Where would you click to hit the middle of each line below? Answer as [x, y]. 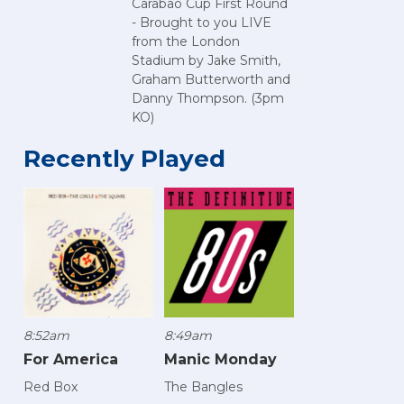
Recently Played [124, 159]
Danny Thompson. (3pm [208, 99]
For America [71, 360]
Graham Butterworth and [211, 80]
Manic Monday [220, 360]
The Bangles [203, 387]
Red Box [50, 387]
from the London [186, 42]
